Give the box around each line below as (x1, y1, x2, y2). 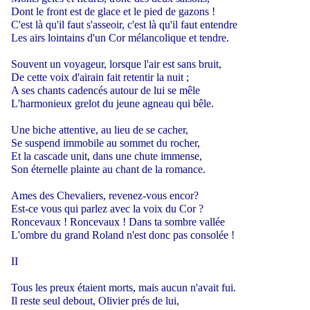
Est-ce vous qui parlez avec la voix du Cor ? (11, 202, 203, 215)
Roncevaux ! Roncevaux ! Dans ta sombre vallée (11, 215, 225, 228)
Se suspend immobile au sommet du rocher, (11, 136, 200, 149)
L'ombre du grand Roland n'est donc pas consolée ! (11, 228, 235, 241)
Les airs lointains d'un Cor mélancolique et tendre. (11, 31, 229, 44)
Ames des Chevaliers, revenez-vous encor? (11, 189, 199, 201)
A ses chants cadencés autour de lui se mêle (11, 84, 200, 96)
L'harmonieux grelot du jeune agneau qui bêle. (11, 97, 214, 109)
